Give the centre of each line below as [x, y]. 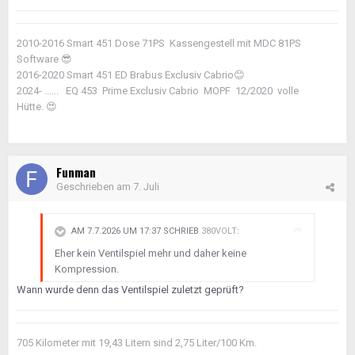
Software [39, 59]
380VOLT [219, 231]
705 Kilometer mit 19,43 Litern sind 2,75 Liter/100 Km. [137, 343]
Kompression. [87, 269]
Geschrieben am [95, 187]
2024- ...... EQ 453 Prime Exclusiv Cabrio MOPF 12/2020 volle [158, 91]
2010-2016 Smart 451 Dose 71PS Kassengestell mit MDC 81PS [159, 43]
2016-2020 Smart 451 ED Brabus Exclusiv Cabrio [125, 75]
